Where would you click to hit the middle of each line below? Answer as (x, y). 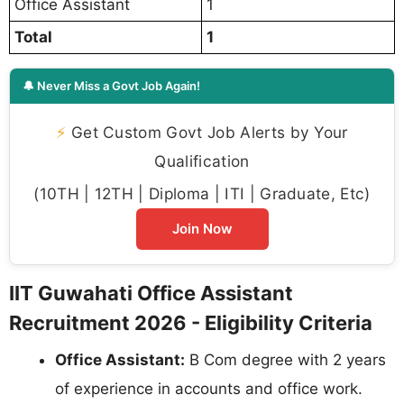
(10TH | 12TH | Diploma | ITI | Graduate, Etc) (202, 194)
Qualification (202, 161)
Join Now (202, 229)
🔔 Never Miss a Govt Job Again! (111, 86)
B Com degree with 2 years (285, 360)
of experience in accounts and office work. (209, 389)
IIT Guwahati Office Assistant (151, 294)
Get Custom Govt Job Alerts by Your (207, 133)
